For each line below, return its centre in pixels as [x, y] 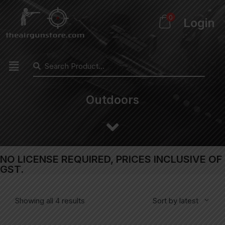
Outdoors [113, 100]
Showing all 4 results [50, 201]
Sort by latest [176, 201]
